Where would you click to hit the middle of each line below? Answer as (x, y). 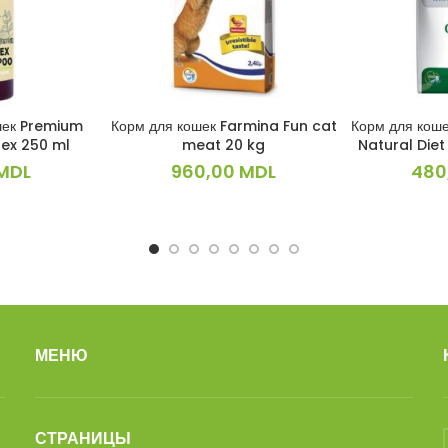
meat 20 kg (224, 145)
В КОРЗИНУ (224, 127)
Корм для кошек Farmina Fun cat (223, 126)
